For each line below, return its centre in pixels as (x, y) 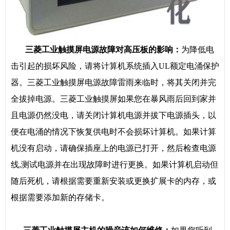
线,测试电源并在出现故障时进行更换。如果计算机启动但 (114, 165)
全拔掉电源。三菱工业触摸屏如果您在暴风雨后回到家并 (113, 99)
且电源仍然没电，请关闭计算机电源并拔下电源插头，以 (113, 115)
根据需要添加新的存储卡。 (60, 197)
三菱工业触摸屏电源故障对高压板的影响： (96, 50)
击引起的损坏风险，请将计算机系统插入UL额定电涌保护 (115, 66)
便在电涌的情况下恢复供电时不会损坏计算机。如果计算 (113, 132)
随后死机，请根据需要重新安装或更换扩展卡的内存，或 (113, 181)
